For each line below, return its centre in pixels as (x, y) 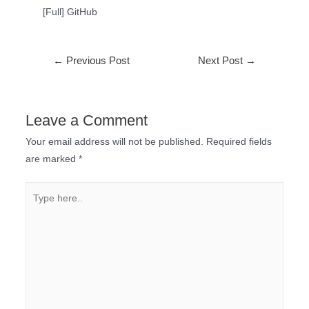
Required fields (239, 142)
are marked (52, 159)
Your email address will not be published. (114, 142)
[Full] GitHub (70, 12)
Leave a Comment (86, 121)
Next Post (222, 61)
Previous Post (96, 61)
